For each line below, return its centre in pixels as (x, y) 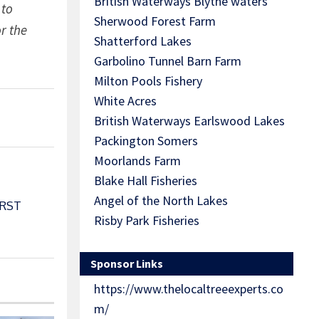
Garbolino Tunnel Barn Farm (168, 61)
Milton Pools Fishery (148, 81)
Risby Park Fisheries (147, 221)
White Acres (125, 101)
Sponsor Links (127, 264)
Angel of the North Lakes (161, 201)
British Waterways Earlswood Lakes (189, 121)
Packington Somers (146, 141)
